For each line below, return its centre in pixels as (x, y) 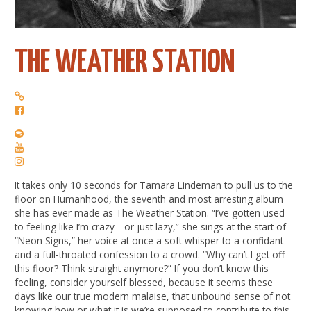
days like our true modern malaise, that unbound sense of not (153, 296)
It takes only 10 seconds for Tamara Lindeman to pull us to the (154, 185)
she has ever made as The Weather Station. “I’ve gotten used (150, 212)
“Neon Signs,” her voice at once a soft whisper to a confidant (149, 240)
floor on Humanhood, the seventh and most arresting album (149, 199)
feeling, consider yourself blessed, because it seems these (144, 282)
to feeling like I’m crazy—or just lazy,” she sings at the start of (151, 226)
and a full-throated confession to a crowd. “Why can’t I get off (150, 254)
